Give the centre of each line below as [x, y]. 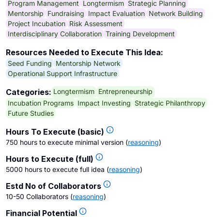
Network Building [176, 13]
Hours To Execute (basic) [55, 132]
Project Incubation [37, 23]
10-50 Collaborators [37, 196]
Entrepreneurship [125, 91]
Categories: [29, 92]
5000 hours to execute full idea [55, 169]
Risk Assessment [96, 23]
